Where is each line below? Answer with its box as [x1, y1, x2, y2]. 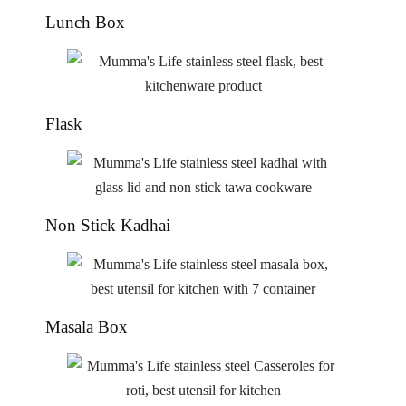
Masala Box [45, 316, 128, 336]
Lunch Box [45, 12, 125, 32]
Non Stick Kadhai [45, 215, 170, 235]
